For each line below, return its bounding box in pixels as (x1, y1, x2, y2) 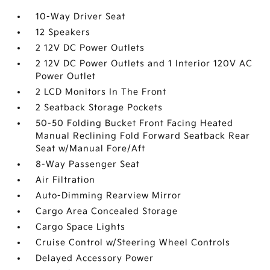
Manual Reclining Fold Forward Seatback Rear (36, 131, 251, 141)
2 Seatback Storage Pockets (36, 102, 163, 113)
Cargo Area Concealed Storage (36, 206, 178, 216)
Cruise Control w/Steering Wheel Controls (36, 237, 231, 248)
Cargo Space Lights (36, 222, 126, 232)
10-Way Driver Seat (36, 11, 126, 22)
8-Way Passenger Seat (36, 159, 140, 169)
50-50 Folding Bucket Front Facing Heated (36, 118, 234, 128)
